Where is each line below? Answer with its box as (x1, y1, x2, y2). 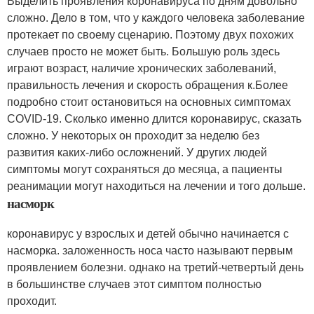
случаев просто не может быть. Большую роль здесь (7, 46, 280, 57)
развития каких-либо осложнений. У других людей (7, 146, 267, 158)
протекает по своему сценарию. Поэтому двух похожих (7, 29, 294, 41)
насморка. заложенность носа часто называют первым (7, 245, 293, 257)
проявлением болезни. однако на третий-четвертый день (7, 261, 303, 273)
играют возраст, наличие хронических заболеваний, (7, 62, 276, 74)
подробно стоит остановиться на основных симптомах (7, 96, 291, 108)
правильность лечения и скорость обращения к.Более (7, 79, 288, 91)
